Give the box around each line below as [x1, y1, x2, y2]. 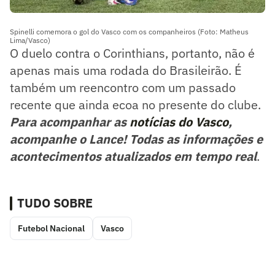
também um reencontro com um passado [10, 79, 236, 96]
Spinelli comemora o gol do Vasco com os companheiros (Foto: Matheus [10, 26, 249, 36]
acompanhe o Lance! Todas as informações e [10, 130, 263, 147]
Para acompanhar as [10, 113, 130, 130]
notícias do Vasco [130, 113, 228, 130]
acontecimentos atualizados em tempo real [10, 147, 257, 165]
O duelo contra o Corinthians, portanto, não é [10, 44, 255, 61]
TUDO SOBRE [17, 194, 93, 211]
